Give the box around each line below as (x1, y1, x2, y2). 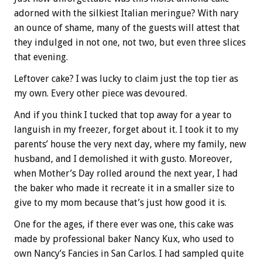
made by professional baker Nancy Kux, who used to (14, 233, 234, 245)
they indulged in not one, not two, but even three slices (14, 37, 246, 49)
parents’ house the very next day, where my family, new (14, 139, 246, 150)
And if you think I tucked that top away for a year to (14, 109, 232, 121)
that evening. (14, 51, 68, 63)
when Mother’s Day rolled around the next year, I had (14, 168, 238, 180)
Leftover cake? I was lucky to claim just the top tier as (14, 73, 238, 85)
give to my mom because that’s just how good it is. (14, 197, 226, 209)
